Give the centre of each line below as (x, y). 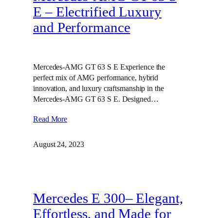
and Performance (82, 28)
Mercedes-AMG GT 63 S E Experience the (99, 67)
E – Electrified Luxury (97, 12)
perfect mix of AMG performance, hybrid (96, 77)
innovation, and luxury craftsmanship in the (99, 88)
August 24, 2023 (59, 144)
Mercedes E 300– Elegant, (108, 198)
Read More (50, 119)
